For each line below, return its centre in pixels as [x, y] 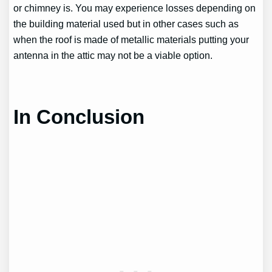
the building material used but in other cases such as [126, 24]
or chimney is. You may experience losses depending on [135, 8]
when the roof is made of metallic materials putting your [131, 40]
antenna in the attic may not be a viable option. [113, 56]
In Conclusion [79, 117]
